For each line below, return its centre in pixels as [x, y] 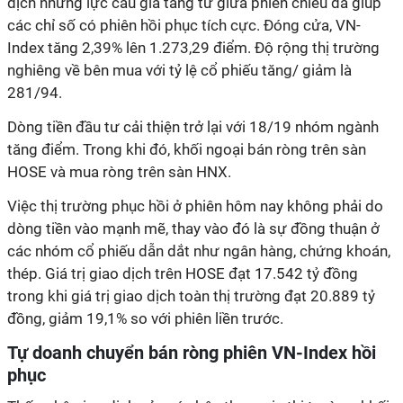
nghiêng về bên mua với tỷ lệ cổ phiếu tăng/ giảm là [179, 70]
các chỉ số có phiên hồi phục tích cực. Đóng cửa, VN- [184, 25]
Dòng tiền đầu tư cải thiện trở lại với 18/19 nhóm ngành [193, 127]
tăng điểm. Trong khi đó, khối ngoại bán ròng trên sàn [187, 149]
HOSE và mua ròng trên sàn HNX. [119, 172]
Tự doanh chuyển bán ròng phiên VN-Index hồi [192, 353]
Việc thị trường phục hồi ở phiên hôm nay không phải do [195, 206]
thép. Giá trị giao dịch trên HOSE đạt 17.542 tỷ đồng [183, 273]
